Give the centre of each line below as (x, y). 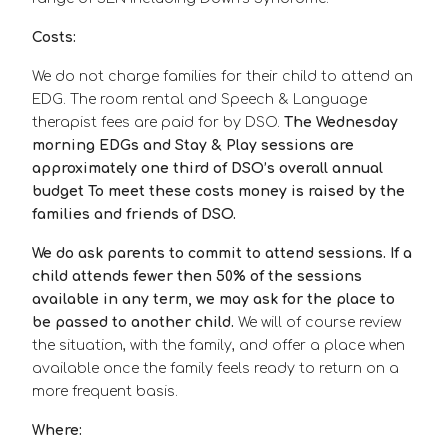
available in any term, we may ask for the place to (213, 300)
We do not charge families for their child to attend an (222, 77)
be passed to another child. (133, 323)
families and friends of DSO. (134, 215)
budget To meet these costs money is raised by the (218, 192)
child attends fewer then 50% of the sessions (197, 277)
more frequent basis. (105, 392)
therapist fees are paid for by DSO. (158, 123)
